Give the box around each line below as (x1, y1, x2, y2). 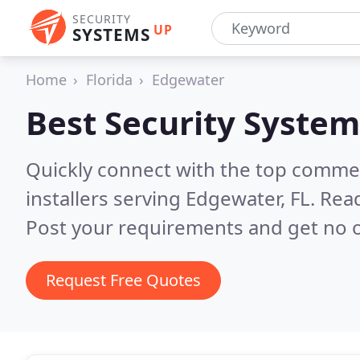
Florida (86, 70, 133, 89)
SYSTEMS (72, 23, 150, 46)
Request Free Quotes (46, 269, 201, 291)
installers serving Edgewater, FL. (26, 185, 320, 211)
